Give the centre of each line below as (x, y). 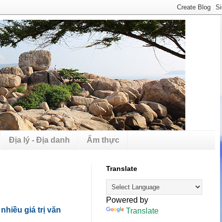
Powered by (127, 200)
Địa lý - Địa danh (39, 140)
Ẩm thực (103, 140)
